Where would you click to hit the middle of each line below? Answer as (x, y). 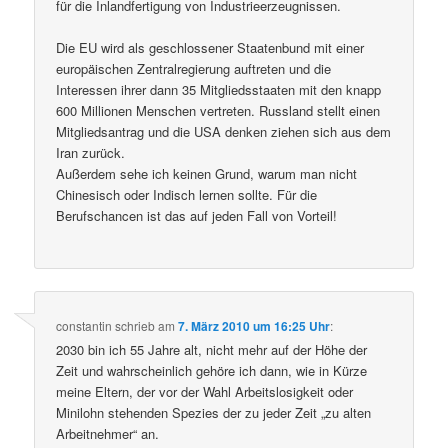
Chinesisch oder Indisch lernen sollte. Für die (187, 195)
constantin (84, 325)
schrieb (135, 325)
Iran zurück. (91, 153)
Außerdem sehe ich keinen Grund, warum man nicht (207, 174)
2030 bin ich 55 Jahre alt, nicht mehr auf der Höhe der (212, 349)
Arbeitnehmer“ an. (108, 433)
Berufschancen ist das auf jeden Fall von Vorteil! (197, 216)
